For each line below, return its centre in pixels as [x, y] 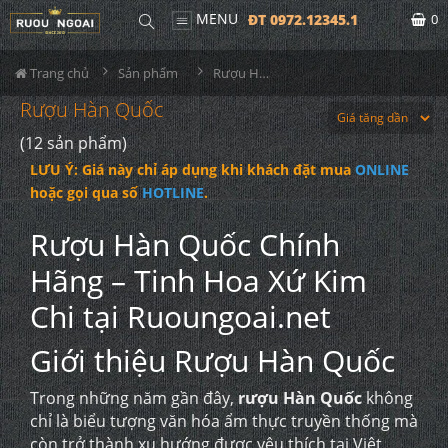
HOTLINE [173, 192]
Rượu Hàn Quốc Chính [185, 244]
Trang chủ [58, 73]
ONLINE [382, 169]
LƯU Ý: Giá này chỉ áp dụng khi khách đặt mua [192, 169]
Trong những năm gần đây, [134, 398]
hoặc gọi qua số [86, 192]
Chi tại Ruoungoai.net [180, 316]
